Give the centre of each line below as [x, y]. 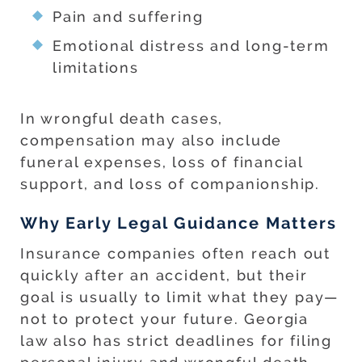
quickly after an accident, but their [164, 276]
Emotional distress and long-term [191, 46]
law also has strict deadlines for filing [176, 341]
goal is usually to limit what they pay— [180, 297]
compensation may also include [152, 141]
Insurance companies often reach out [175, 254]
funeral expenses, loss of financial [162, 162]
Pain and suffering [128, 17]
